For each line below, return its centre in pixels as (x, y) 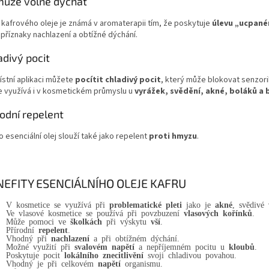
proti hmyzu (173, 137)
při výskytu (126, 221)
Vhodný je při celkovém (50, 263)
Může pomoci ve (36, 221)
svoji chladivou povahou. (192, 254)
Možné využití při (38, 246)
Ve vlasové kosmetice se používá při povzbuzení (93, 212)
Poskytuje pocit (33, 254)
